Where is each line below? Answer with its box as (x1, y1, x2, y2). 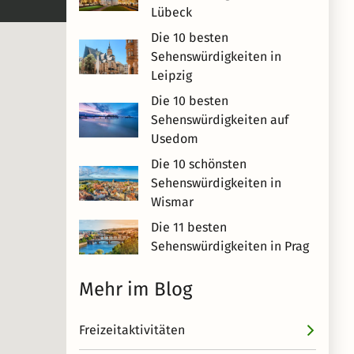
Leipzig (151, 68, 192, 83)
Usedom (151, 131, 198, 146)
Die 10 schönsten (151, 156, 247, 171)
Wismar (151, 194, 194, 209)
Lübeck (151, 5, 192, 20)
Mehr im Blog (79, 278, 192, 300)
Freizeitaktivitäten (79, 322, 185, 337)
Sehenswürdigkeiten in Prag (151, 239, 309, 254)
